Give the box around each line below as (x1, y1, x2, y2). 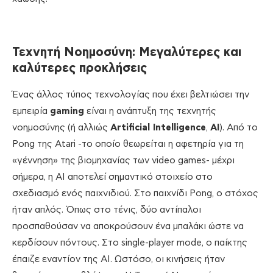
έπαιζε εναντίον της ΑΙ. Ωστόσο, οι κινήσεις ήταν (12, 255, 225, 264)
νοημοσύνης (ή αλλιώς (12, 123, 110, 133)
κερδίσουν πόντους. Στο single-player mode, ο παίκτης (12, 238, 247, 248)
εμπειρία (12, 107, 50, 116)
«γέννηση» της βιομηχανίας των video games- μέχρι (12, 156, 235, 166)
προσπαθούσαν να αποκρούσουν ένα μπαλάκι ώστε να (12, 222, 244, 232)
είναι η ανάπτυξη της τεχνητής (84, 107, 216, 116)
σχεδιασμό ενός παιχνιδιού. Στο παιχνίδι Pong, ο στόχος (12, 189, 258, 199)
